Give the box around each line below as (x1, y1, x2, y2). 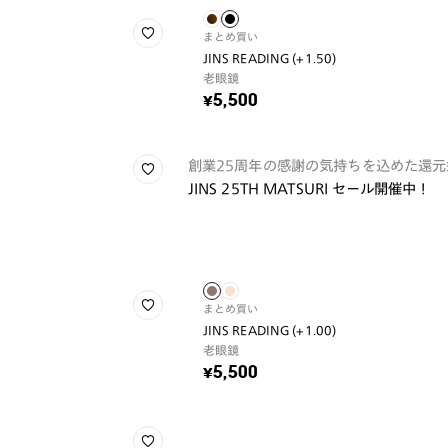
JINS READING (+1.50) (202, 52, 337, 64)
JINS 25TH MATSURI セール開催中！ (187, 181, 431, 196)
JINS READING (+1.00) (202, 324, 337, 336)
